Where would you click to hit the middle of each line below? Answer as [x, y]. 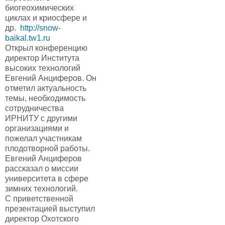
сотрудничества [34, 108]
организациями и [37, 128]
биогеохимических [39, 8]
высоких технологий [43, 68]
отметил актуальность [46, 88]
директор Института [42, 58]
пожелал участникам [43, 138]
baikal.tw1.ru [28, 38]
